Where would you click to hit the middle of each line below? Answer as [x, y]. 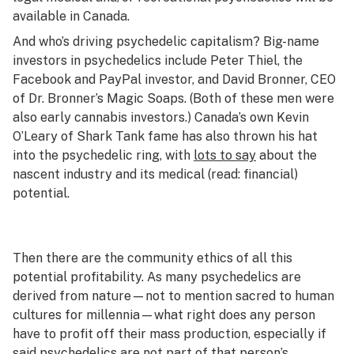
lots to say [225, 155]
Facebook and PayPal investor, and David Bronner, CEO [174, 79]
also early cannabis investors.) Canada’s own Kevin [161, 117]
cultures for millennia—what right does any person [164, 315]
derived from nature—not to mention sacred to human [173, 296]
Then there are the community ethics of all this [153, 258]
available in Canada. [73, 16]
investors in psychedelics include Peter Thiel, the [158, 60]
